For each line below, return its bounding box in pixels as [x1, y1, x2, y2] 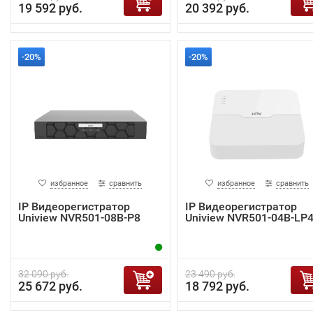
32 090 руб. [18, 268, 68, 279]
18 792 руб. [184, 278, 249, 293]
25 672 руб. [18, 278, 82, 293]
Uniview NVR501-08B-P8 [18, 210, 140, 224]
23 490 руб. [184, 268, 235, 279]
